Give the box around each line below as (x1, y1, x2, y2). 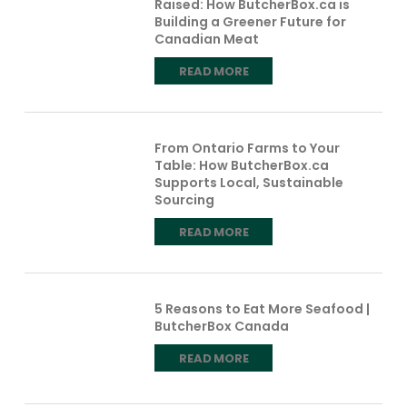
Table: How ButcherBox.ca (154, 155, 330, 174)
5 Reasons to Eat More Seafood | (154, 299, 371, 318)
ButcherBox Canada (154, 316, 290, 335)
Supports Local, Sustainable (154, 173, 344, 192)
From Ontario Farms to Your (154, 138, 341, 157)
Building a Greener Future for (154, 12, 347, 31)
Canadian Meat (154, 29, 260, 48)
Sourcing (154, 190, 215, 209)
